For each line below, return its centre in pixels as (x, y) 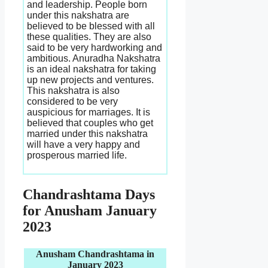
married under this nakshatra (87, 134)
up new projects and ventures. (90, 80)
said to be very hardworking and (95, 48)
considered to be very (72, 102)
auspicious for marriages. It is (89, 112)
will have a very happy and (83, 145)
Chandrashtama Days (89, 195)
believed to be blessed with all (91, 26)
